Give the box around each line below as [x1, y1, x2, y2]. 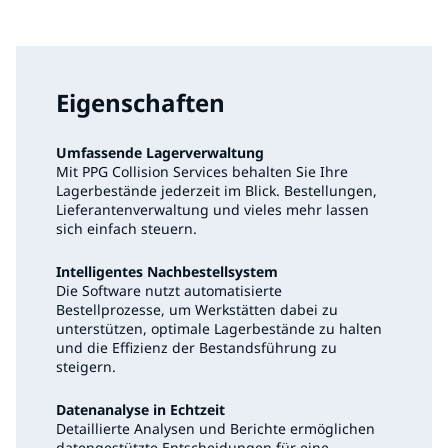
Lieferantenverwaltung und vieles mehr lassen [56, 200, 369, 220]
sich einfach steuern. [56, 219, 197, 239]
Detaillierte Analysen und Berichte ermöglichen [56, 419, 375, 439]
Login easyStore [33, 6, 140, 25]
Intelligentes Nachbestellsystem [56, 262, 278, 282]
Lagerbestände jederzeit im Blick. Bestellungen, [56, 181, 377, 201]
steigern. [56, 357, 116, 377]
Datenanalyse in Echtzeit [56, 400, 225, 420]
